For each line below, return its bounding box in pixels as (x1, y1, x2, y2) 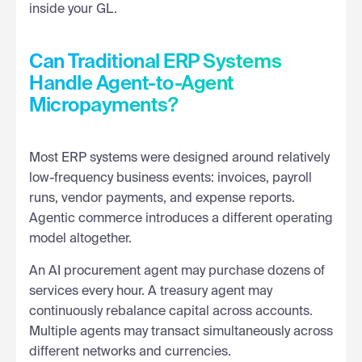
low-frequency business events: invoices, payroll (29, 171, 312, 185)
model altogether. (29, 232, 132, 246)
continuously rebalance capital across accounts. (29, 305, 313, 318)
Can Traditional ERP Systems (29, 52, 282, 72)
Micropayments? (29, 95, 179, 116)
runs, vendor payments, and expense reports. (29, 192, 295, 205)
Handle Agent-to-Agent (29, 74, 234, 94)
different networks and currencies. (29, 345, 231, 359)
